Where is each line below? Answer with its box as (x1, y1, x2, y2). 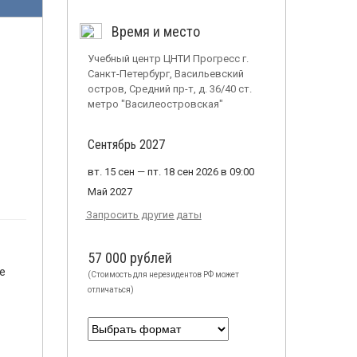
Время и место (111, 23, 200, 40)
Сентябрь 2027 (87, 137, 165, 152)
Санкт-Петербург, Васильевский (87, 68, 244, 80)
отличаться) (87, 285, 134, 294)
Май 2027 (87, 186, 132, 198)
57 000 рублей (87, 249, 172, 266)
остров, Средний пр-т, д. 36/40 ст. (87, 83, 252, 95)
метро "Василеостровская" (87, 98, 223, 110)
